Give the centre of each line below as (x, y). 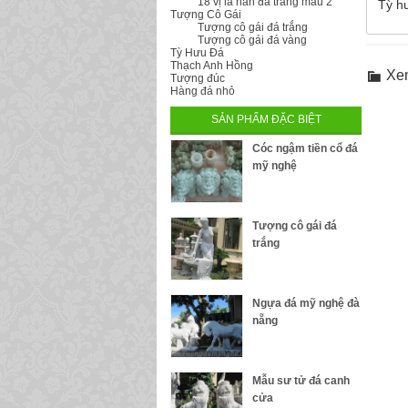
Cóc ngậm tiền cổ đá (305, 148)
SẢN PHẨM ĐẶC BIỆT (266, 119)
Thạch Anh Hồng (212, 66)
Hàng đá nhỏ (203, 91)
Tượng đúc (198, 78)
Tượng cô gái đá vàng (252, 40)
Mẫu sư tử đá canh (301, 381)
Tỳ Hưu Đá (197, 53)
